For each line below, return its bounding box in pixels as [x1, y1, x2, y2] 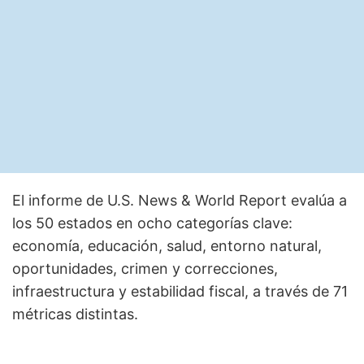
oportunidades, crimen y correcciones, [12, 260, 278, 278]
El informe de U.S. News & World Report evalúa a [12, 192, 347, 210]
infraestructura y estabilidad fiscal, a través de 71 [12, 283, 348, 301]
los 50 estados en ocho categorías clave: [12, 214, 292, 232]
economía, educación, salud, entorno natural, [12, 237, 322, 255]
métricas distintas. [12, 305, 138, 323]
